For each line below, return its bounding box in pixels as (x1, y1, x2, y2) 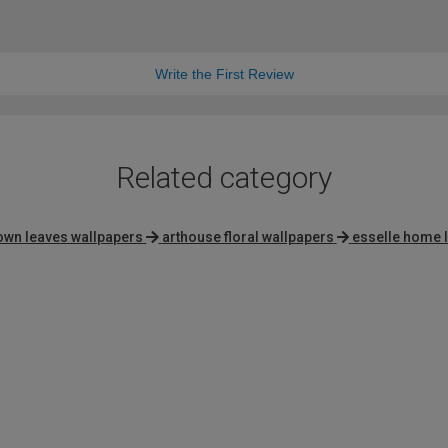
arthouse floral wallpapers (161, 229, 334, 246)
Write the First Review (154, 66, 294, 83)
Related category (116, 160, 332, 196)
